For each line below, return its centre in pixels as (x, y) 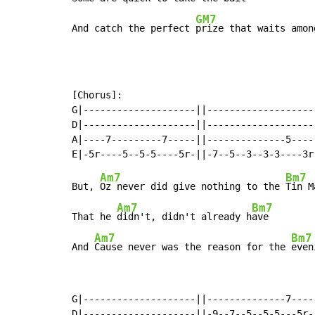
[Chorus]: (97, 95)
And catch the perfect (134, 28)
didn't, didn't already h (184, 217)
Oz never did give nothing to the (193, 187)
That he (94, 217)
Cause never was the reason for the (193, 247)
